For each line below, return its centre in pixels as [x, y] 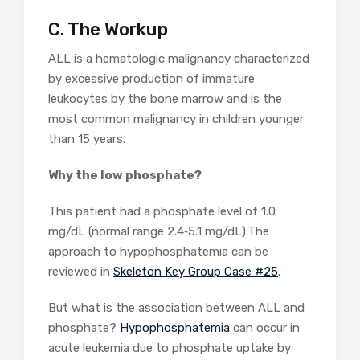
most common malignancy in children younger [176, 119]
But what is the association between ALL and [176, 308]
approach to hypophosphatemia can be [158, 252]
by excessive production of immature [151, 79]
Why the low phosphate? [125, 176]
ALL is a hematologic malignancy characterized [179, 59]
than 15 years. [88, 139]
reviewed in [81, 272]
